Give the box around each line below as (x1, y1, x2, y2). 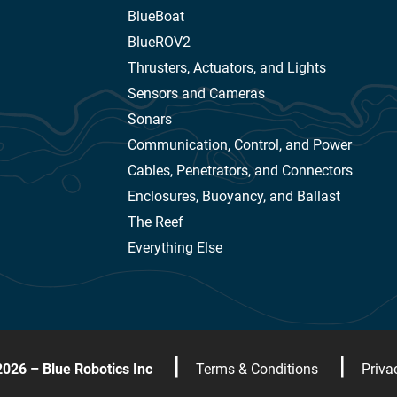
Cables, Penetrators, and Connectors (127, 162, 353, 180)
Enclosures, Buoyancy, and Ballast (127, 188, 340, 206)
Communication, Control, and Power (127, 136, 352, 154)
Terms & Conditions (196, 361, 318, 378)
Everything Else (127, 239, 222, 257)
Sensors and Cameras (127, 85, 265, 103)
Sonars (127, 111, 172, 128)
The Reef (127, 214, 183, 231)
